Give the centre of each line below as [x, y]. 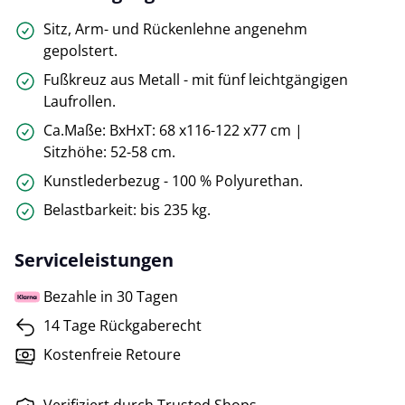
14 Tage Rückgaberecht [122, 326]
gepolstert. [80, 51]
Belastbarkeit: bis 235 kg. [127, 210]
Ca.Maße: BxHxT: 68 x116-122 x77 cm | [173, 131]
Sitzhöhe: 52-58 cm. [109, 152]
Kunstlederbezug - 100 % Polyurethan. [173, 181]
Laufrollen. [80, 102]
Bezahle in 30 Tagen [111, 297]
